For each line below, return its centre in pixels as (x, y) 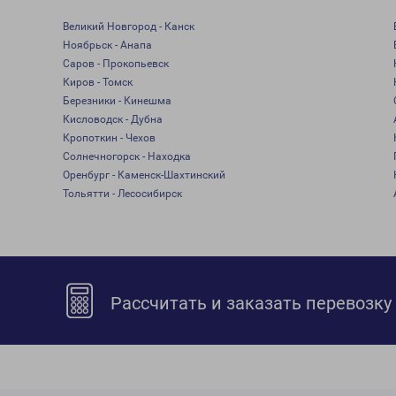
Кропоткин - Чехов (109, 138)
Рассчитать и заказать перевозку (249, 303)
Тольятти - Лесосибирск (122, 194)
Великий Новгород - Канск (128, 27)
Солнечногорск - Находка (126, 156)
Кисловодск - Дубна (112, 119)
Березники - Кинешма (117, 101)
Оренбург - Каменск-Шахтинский (144, 175)
